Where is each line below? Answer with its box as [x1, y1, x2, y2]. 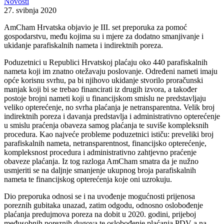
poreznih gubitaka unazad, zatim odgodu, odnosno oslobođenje [4, 200, 203, 209]
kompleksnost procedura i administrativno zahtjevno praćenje [4, 147, 196, 156]
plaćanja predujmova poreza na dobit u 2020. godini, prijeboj [4, 209, 196, 218]
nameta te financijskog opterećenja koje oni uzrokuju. [4, 174, 172, 183]
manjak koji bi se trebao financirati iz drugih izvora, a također [4, 84, 197, 93]
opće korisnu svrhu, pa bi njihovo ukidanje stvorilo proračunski [4, 75, 203, 84]
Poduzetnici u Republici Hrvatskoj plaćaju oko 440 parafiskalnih [4, 57, 207, 66]
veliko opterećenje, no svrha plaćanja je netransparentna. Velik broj [4, 102, 214, 111]
